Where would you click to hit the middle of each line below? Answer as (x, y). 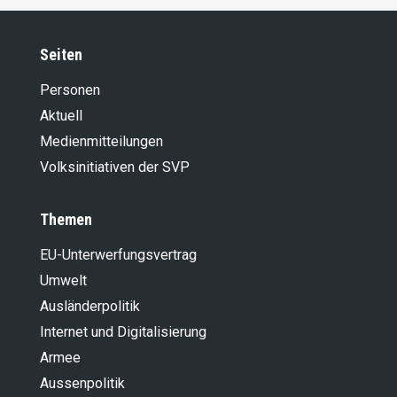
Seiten (61, 55)
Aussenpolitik (82, 384)
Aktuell (61, 116)
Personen (70, 90)
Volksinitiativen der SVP (115, 167)
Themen (66, 220)
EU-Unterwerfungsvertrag (118, 255)
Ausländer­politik (90, 307)
